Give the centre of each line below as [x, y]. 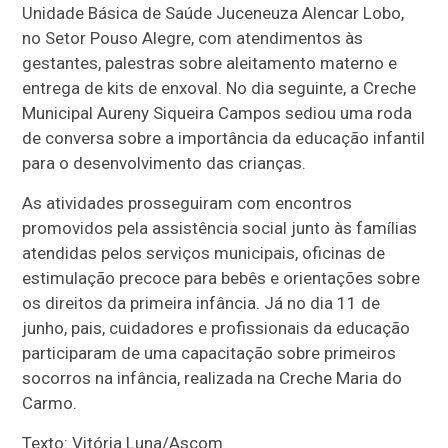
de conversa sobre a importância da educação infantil [224, 137]
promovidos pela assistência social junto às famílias [220, 227]
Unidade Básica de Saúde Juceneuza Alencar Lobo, [213, 12]
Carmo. [50, 402]
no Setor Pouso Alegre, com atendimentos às [193, 37]
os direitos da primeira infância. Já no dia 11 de [201, 302]
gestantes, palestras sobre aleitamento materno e [210, 62]
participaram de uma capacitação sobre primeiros [209, 352]
